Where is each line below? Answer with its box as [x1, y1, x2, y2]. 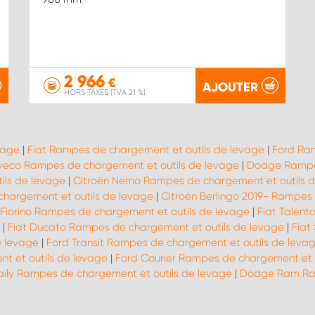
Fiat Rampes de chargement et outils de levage [27, 143, 264, 156]
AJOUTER [202, 79, 259, 95]
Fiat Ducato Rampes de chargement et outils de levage [8, 221, 284, 233]
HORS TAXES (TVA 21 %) [63, 88, 146, 97]
